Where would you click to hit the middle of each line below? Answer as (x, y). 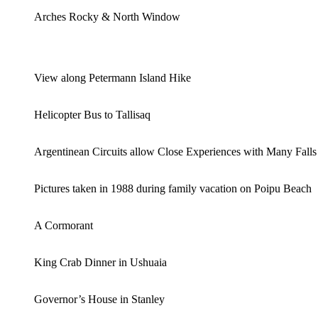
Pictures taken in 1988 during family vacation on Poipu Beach (173, 188)
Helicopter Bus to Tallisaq (92, 114)
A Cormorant (64, 225)
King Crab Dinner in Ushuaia (100, 262)
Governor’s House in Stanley (99, 299)
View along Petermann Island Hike (113, 77)
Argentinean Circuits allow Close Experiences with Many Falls (175, 151)
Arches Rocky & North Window (107, 16)
